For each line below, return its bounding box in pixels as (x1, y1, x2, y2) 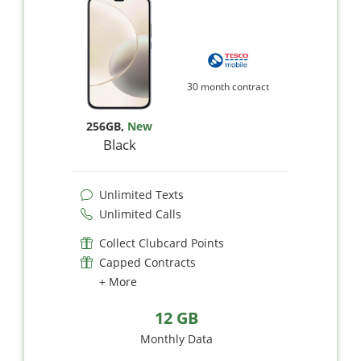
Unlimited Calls (99, 206, 181, 222)
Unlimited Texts (99, 187, 184, 203)
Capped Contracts (99, 255, 196, 271)
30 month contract (187, 80, 270, 94)
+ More (99, 274, 137, 290)
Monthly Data (140, 331, 213, 347)
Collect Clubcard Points (99, 235, 224, 251)
